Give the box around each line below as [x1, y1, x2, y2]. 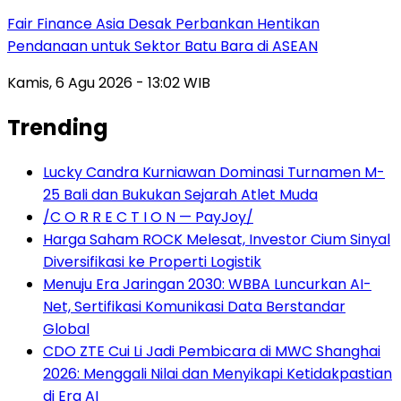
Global [43, 318, 90, 339]
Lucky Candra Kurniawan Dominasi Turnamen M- [43, 161, 385, 183]
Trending [7, 112, 108, 142]
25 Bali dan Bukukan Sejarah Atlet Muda [43, 183, 318, 205]
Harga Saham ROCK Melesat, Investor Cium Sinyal [43, 228, 390, 250]
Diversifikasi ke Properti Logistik [43, 251, 261, 272]
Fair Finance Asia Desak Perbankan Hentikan [7, 13, 320, 34]
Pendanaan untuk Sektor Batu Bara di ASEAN [7, 35, 318, 56]
